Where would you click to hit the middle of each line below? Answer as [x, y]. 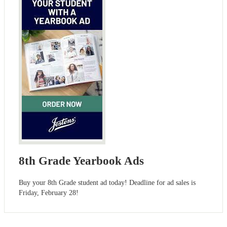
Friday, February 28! [49, 193]
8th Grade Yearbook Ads [81, 161]
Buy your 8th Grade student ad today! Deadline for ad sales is [107, 183]
